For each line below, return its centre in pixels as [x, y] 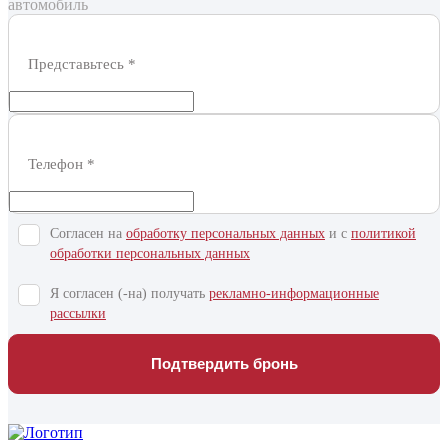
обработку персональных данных [225, 234]
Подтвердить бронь [224, 364]
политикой [383, 234]
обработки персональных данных [150, 254]
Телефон [61, 164]
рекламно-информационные [294, 294]
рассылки [78, 314]
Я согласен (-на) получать [129, 294]
